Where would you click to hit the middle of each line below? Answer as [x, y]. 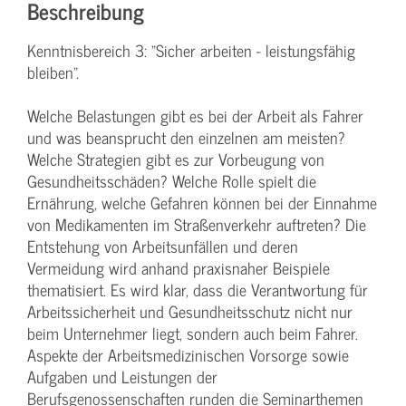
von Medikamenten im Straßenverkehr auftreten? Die [197, 224]
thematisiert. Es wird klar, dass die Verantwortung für [198, 289]
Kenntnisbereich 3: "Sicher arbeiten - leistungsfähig [191, 50]
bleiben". [53, 72]
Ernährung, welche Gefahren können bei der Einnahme [202, 202]
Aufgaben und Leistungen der [122, 376]
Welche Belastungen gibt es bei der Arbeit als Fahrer [195, 115]
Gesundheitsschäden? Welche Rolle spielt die [172, 180]
